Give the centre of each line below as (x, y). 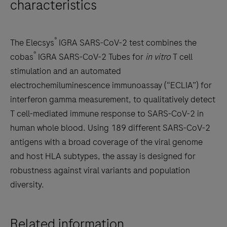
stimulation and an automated (66, 71)
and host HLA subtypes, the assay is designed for (103, 156)
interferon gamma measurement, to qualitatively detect (113, 99)
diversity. (27, 184)
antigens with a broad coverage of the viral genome (106, 142)
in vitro (158, 56)
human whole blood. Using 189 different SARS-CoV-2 (110, 127)
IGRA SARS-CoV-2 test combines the (127, 42)
